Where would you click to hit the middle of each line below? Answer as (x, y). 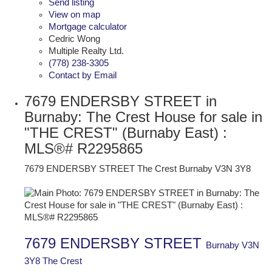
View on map (74, 14)
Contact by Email (83, 75)
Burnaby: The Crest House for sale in (143, 117)
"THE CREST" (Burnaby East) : (126, 132)
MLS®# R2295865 (83, 148)
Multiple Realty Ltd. (86, 51)
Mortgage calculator (88, 26)
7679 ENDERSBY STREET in (121, 101)
